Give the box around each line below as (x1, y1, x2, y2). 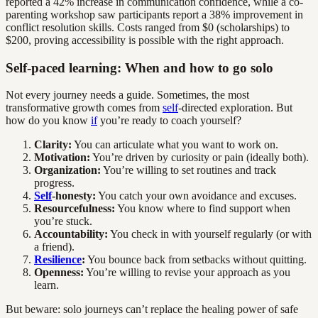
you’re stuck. (34, 215, 92, 228)
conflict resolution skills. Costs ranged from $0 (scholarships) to (6, 21, 290, 34)
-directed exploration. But (178, 102, 292, 114)
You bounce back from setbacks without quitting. (85, 253, 307, 266)
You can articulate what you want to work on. (72, 138, 278, 151)
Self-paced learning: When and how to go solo (6, 60, 273, 75)
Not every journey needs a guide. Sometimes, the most (6, 89, 249, 102)
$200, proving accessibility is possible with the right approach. (6, 34, 284, 47)
